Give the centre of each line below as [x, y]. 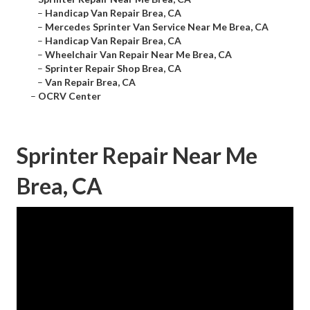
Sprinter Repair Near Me [137, 156]
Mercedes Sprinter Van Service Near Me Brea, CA [157, 27]
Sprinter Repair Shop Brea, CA [113, 69]
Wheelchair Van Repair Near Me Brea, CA [138, 55]
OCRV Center [70, 96]
